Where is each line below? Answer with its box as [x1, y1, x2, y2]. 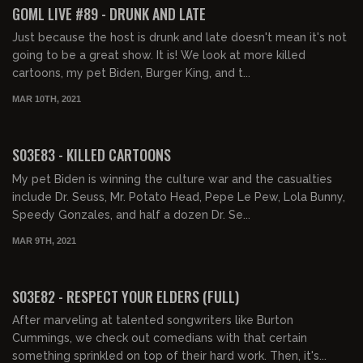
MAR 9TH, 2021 [12, 235, 76, 246]
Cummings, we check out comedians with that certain [12, 331, 307, 345]
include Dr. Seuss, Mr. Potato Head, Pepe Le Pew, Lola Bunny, [12, 190, 345, 203]
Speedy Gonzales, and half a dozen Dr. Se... [12, 207, 250, 221]
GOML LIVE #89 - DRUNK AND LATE [12, 2, 206, 24]
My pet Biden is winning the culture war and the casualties [12, 172, 332, 186]
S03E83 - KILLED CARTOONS [12, 144, 171, 165]
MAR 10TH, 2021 [12, 94, 81, 104]
